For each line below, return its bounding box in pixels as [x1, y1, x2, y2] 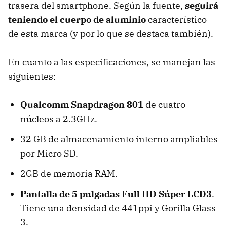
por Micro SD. [20, 147, 78, 160]
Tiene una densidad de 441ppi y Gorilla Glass [20, 202, 216, 214]
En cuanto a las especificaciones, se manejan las [8, 56, 215, 68]
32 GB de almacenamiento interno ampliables [20, 133, 218, 145]
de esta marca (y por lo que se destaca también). [8, 28, 213, 40]
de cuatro [143, 99, 185, 111]
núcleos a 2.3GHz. [20, 113, 97, 125]
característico [146, 14, 207, 26]
